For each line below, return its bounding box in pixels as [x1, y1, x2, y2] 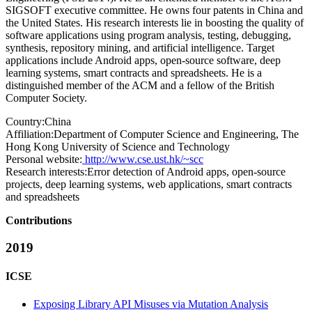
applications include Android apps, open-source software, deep [6, 54, 281, 67]
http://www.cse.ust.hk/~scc [82, 153, 203, 166]
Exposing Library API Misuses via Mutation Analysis [33, 297, 268, 310]
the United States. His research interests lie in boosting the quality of [6, 17, 304, 29]
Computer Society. [6, 92, 87, 104]
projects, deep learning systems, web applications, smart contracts [6, 178, 292, 191]
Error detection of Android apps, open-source [87, 166, 286, 178]
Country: [6, 116, 45, 128]
